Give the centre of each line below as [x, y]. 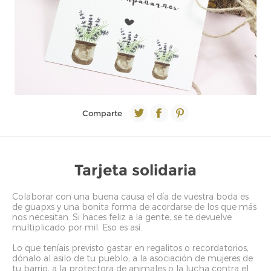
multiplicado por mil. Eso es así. [77, 227]
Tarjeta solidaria [135, 170]
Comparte [102, 113]
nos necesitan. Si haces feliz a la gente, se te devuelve [122, 217]
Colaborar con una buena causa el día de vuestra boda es [130, 196]
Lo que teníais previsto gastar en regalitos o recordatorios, [130, 248]
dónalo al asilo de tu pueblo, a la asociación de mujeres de [132, 258]
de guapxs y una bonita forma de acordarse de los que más [134, 207]
